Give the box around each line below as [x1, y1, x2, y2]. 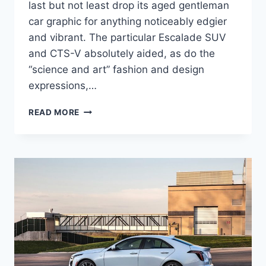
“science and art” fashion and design [28, 64, 204, 76]
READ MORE [28, 107, 80, 118]
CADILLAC [79, 129, 124, 140]
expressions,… [28, 80, 97, 92]
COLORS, [79, 167, 119, 177]
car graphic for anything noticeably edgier [28, 15, 227, 28]
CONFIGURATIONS [79, 179, 159, 189]
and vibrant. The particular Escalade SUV [28, 31, 226, 44]
